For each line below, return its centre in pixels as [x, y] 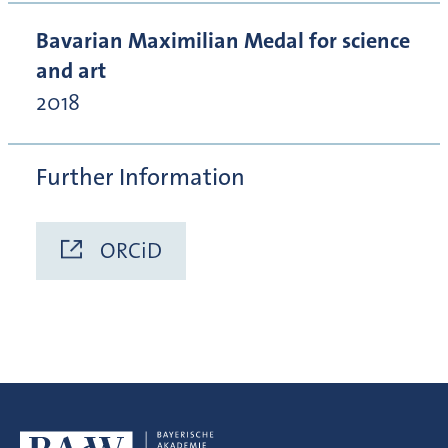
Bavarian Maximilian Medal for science [223, 41]
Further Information [140, 177]
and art [71, 71]
